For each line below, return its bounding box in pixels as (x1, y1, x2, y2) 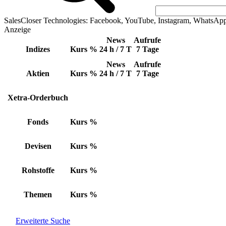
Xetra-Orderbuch (8, 93, 68, 102)
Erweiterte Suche (16, 216, 70, 225)
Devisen (24, 142, 51, 150)
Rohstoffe (21, 166, 54, 175)
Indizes (26, 45, 50, 53)
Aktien (26, 69, 49, 78)
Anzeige (4, 25, 31, 34)
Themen (24, 190, 52, 199)
